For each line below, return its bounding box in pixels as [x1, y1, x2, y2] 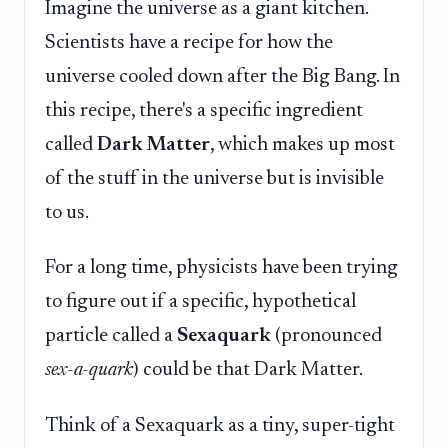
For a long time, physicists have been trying [45, 258, 398, 279]
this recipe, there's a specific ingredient [45, 100, 363, 121]
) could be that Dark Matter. [133, 360, 363, 381]
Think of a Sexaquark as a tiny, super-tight [45, 415, 395, 436]
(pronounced [271, 326, 382, 347]
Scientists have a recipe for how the [45, 32, 333, 53]
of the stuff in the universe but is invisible [45, 168, 384, 189]
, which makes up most [210, 134, 395, 155]
